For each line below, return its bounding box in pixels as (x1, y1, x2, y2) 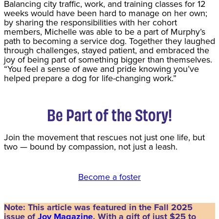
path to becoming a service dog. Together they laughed (4, 34, 215, 47)
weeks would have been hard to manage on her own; (4, 6, 207, 20)
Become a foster (78, 170, 141, 183)
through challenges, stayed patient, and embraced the (4, 44, 209, 57)
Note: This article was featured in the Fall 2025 (4, 200, 193, 214)
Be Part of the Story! (47, 103, 172, 124)
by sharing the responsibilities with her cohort (4, 16, 177, 29)
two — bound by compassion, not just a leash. (4, 140, 177, 153)
